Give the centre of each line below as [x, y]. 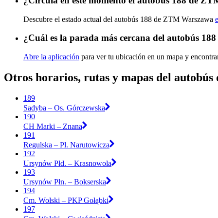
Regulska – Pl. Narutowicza [66, 145]
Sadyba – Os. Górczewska [64, 108]
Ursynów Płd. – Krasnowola [67, 163]
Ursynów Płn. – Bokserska [65, 182]
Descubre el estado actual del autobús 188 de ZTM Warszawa [119, 19]
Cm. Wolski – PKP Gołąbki [66, 200]
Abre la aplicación [51, 57]
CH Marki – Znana [53, 126]
